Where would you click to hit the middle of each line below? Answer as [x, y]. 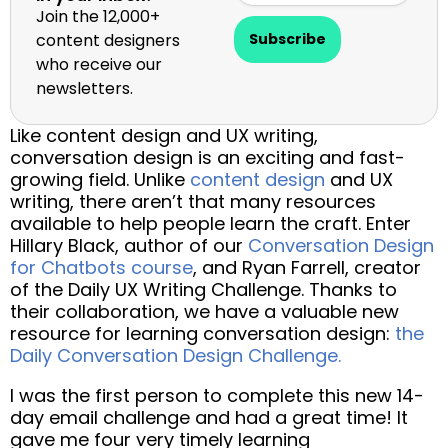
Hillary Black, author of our [129, 245]
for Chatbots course [101, 267]
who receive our [99, 64]
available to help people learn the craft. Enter [210, 223]
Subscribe [287, 39]
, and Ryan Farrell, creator [307, 267]
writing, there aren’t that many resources [193, 201]
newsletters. [84, 88]
